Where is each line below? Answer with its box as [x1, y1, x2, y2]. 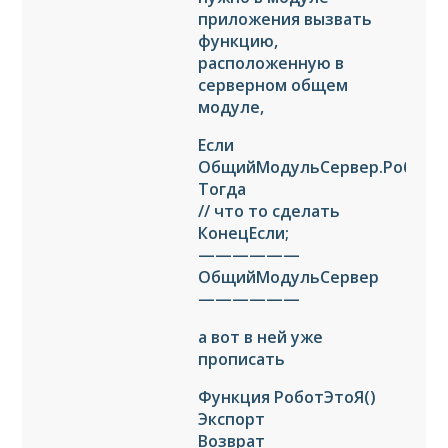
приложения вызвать [198, 7, 373, 30]
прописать [198, 347, 286, 370]
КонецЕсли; [198, 221, 290, 244]
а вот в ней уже [198, 325, 324, 348]
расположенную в [198, 51, 345, 74]
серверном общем [198, 73, 349, 96]
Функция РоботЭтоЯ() [198, 385, 377, 408]
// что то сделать [198, 199, 341, 222]
